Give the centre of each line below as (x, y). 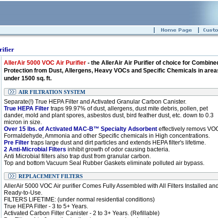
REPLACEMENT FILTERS (51, 176)
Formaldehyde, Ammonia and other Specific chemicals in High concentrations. (107, 136)
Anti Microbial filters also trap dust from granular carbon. (77, 156)
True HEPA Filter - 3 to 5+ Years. (46, 206)
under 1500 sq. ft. (28, 78)
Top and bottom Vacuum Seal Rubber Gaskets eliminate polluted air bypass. (104, 163)
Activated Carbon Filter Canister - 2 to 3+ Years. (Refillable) (82, 213)
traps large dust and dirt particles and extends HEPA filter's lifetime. (118, 143)
